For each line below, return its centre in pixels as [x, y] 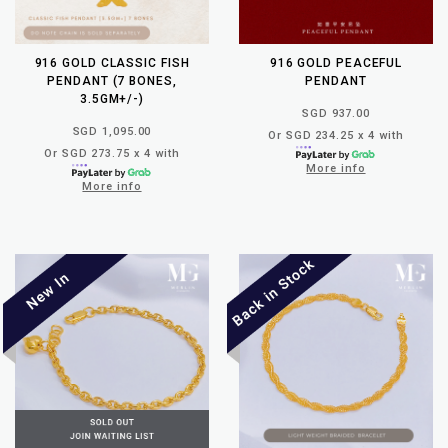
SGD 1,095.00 [112, 131]
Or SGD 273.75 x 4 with [112, 153]
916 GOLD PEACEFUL [336, 62]
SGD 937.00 [336, 113]
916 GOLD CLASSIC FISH [112, 62]
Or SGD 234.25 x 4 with [336, 135]
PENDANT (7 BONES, [112, 80]
